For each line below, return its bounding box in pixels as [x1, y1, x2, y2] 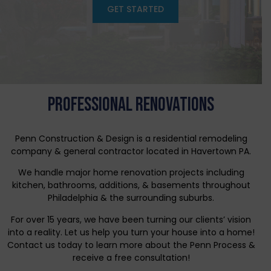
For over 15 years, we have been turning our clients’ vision [11, 213, 251, 226]
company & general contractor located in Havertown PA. [11, 145, 251, 157]
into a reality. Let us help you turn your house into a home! [7, 226, 255, 238]
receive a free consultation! [72, 251, 190, 264]
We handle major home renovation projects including [18, 166, 244, 179]
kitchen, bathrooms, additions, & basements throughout [11, 179, 250, 192]
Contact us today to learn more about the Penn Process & [7, 238, 255, 251]
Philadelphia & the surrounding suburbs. [48, 192, 214, 204]
